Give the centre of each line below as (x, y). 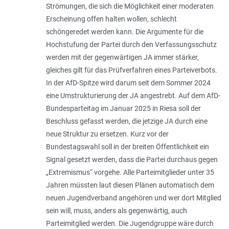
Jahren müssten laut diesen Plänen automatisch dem (130, 185)
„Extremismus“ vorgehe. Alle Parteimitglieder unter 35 (130, 173)
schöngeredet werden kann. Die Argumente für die (124, 32)
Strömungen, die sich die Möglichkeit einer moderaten (130, 6)
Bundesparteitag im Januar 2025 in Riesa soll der (123, 109)
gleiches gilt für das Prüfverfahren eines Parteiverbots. (131, 70)
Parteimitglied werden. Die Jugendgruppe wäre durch (130, 224)
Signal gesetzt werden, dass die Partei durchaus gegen (132, 160)
